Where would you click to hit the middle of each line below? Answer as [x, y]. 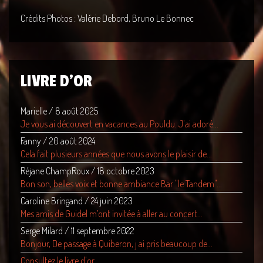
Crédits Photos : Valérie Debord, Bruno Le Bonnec [107, 18]
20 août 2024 [72, 141]
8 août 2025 [77, 111]
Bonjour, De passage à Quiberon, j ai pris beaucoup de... [117, 244]
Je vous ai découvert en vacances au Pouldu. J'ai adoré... [119, 124]
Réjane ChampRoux [55, 171]
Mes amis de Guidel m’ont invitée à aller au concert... [112, 214]
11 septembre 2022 [103, 231]
